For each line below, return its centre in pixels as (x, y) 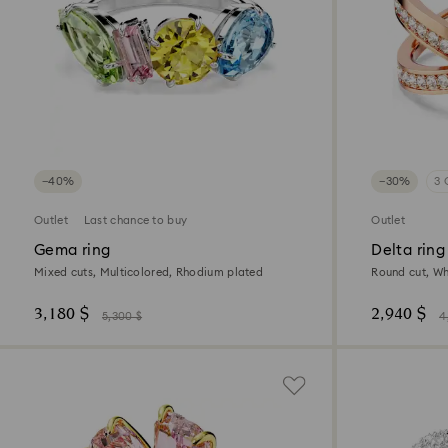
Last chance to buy (135, 220)
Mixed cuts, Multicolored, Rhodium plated (148, 272)
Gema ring (72, 250)
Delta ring (408, 250)
